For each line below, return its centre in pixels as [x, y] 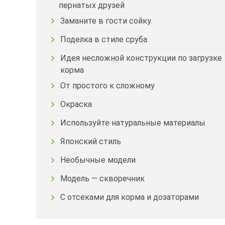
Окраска [76, 104]
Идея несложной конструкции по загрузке [141, 58]
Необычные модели [98, 160]
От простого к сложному [107, 86]
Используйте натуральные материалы [133, 123]
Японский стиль [91, 141]
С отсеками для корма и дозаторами [130, 197]
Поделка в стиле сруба [104, 39]
